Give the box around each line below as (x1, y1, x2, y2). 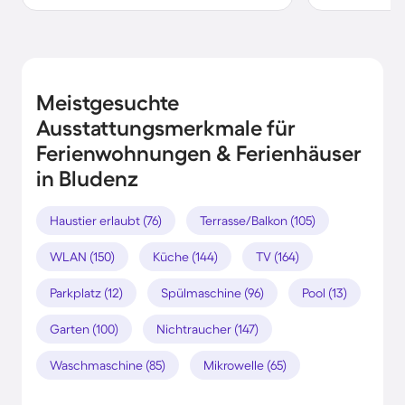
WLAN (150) (50, 249, 115, 264)
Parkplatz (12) (50, 285, 123, 300)
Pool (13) (302, 285, 347, 300)
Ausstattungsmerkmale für (36, 115, 296, 140)
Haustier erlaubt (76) (50, 212, 162, 228)
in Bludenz (36, 165, 138, 191)
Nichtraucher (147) (156, 321, 259, 336)
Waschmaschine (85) (50, 357, 165, 372)
